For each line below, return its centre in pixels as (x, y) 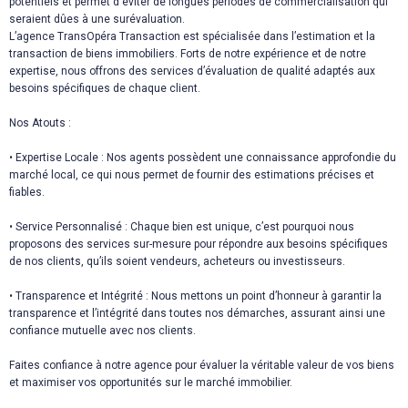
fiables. (27, 193)
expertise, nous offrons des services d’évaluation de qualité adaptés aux (192, 71)
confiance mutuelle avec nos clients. (102, 331)
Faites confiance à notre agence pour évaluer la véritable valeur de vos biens (202, 366)
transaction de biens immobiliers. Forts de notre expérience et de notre (188, 54)
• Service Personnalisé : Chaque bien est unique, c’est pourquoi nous (182, 227)
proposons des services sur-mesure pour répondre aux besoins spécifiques (199, 245)
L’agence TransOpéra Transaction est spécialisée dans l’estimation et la (192, 37)
